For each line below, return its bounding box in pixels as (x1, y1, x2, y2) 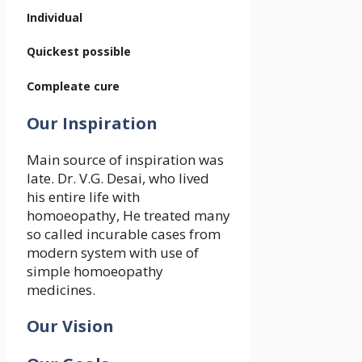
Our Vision (27, 315, 114, 338)
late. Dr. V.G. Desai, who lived (27, 169, 209, 188)
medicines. (27, 280, 95, 300)
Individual (27, 9, 82, 25)
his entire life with (27, 187, 140, 207)
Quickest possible (27, 44, 131, 60)
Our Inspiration (27, 112, 158, 135)
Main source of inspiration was (27, 150, 224, 170)
